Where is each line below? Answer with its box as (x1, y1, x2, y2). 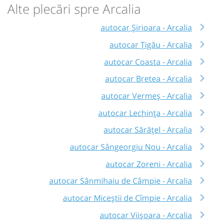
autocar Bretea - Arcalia (105, 73, 192, 84)
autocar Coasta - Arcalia (104, 56, 192, 67)
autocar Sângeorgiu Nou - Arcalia (70, 141, 192, 153)
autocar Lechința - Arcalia (98, 107, 192, 118)
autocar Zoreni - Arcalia (106, 158, 192, 169)
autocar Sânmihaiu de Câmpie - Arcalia (49, 175, 192, 187)
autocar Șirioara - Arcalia (101, 22, 192, 33)
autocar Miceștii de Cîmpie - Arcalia (63, 192, 192, 203)
